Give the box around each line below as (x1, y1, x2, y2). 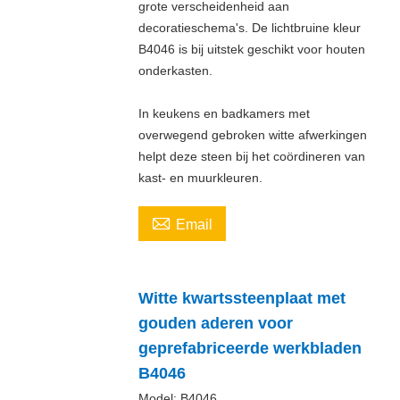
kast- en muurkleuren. (137, 170, 262, 185)
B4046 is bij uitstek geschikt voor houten (137, 41, 365, 56)
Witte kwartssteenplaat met (137, 288, 346, 307)
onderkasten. (137, 62, 212, 78)
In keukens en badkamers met (137, 105, 310, 121)
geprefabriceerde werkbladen (137, 338, 362, 357)
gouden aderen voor (137, 313, 293, 332)
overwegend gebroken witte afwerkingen (137, 127, 367, 142)
